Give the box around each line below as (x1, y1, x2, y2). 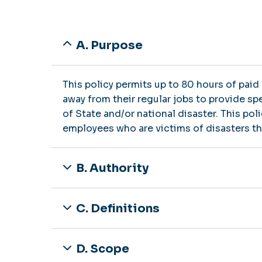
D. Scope (76, 241, 129, 256)
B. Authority (76, 160, 149, 175)
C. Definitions (76, 201, 160, 216)
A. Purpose (76, 37, 143, 53)
